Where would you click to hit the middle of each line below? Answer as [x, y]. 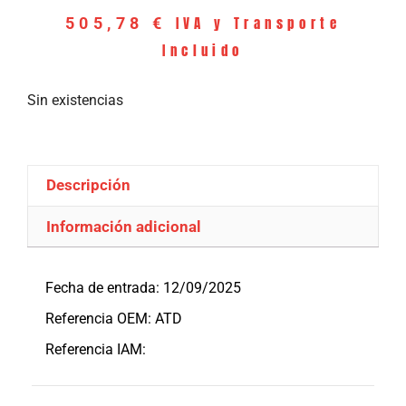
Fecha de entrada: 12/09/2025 [143, 288]
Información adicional [124, 226]
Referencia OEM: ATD [114, 319]
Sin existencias [75, 100]
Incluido [203, 50]
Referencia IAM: [96, 350]
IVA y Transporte [258, 23]
